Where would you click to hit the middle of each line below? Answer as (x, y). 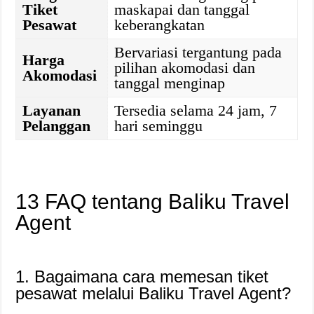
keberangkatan (160, 25)
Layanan (52, 110)
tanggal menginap (170, 83)
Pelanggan (57, 126)
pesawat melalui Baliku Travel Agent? (153, 293)
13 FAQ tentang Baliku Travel (153, 202)
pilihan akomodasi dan (185, 68)
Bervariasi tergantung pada (198, 52)
